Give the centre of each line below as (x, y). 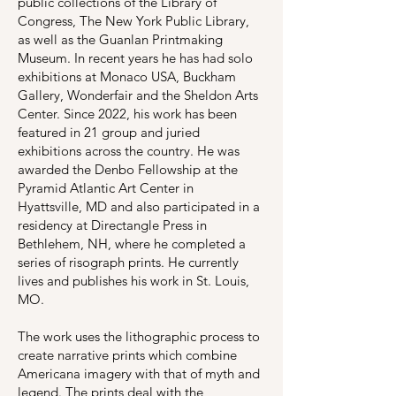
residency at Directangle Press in (112, 225)
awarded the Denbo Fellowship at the (128, 169)
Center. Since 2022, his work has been (127, 114)
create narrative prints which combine (127, 355)
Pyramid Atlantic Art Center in (106, 188)
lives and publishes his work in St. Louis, (133, 281)
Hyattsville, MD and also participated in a (139, 206)
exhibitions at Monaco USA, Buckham (127, 76)
